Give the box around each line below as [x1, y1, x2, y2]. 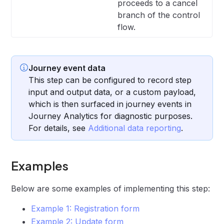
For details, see [28, 123, 88, 133]
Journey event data [28, 63, 106, 73]
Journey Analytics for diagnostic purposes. [28, 111, 193, 121]
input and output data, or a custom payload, [28, 87, 196, 97]
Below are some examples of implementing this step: [11, 183, 210, 193]
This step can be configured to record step [28, 75, 192, 85]
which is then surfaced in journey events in [28, 99, 192, 109]
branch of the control [117, 10, 200, 20]
